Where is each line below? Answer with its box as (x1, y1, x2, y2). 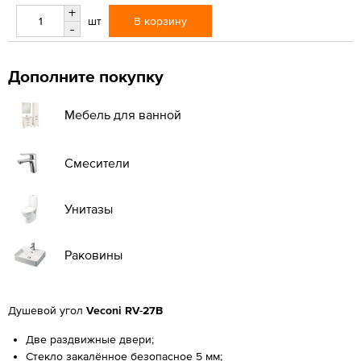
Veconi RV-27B (86, 303, 163, 317)
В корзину (134, 14, 187, 27)
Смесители (64, 155, 130, 170)
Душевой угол (8, 303, 86, 317)
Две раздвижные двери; (26, 332, 154, 346)
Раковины (64, 247, 122, 262)
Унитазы (64, 201, 113, 216)
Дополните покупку (8, 66, 164, 85)
